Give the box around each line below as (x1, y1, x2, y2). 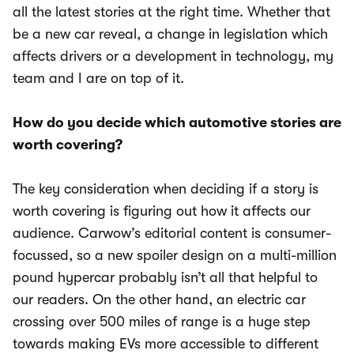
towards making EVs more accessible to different (13, 336, 318, 352)
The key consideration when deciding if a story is (13, 181, 318, 198)
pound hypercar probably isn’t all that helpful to (13, 269, 318, 286)
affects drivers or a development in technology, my (13, 48, 333, 65)
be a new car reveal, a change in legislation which (13, 26, 328, 43)
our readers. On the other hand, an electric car (13, 292, 306, 308)
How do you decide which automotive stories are (13, 115, 341, 131)
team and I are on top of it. (13, 70, 184, 87)
